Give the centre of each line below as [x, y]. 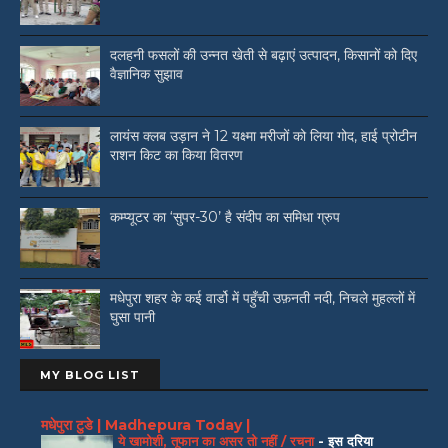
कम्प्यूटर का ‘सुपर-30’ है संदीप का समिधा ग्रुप [225, 217]
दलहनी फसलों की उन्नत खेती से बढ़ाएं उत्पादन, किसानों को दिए [263, 55]
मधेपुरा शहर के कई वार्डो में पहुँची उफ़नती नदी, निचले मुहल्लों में [262, 298]
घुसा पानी [132, 317]
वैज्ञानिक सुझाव [146, 74]
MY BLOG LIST [90, 375]
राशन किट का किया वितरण [176, 155]
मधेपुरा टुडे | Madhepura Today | [145, 424]
